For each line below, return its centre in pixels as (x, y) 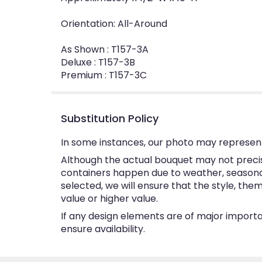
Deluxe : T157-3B (98, 63)
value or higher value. (109, 199)
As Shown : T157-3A (105, 50)
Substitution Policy (110, 119)
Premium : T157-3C (104, 75)
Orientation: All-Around (114, 24)
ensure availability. (103, 229)
